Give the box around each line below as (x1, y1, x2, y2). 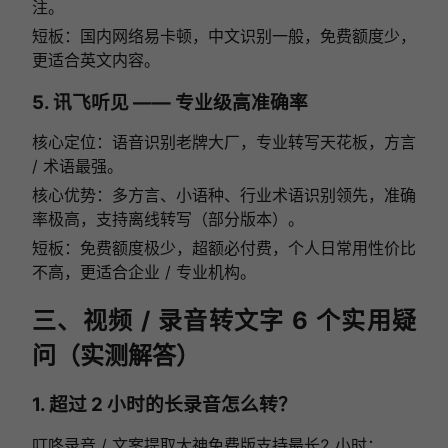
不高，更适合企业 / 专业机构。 (31, 262, 256, 283)
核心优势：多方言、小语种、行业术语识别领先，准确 (31, 185, 417, 206)
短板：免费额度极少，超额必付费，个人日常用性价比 (31, 238, 417, 259)
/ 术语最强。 (31, 156, 123, 177)
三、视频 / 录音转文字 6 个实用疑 (31, 306, 417, 336)
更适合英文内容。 (31, 50, 160, 71)
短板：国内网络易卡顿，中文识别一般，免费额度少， (31, 26, 417, 47)
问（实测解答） (31, 341, 200, 371)
